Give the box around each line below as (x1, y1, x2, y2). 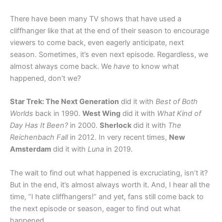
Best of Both (156, 97, 198, 107)
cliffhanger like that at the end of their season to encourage (10, 26, 209, 35)
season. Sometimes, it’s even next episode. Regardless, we (10, 50, 208, 59)
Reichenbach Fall (10, 133, 68, 142)
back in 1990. (33, 109, 82, 118)
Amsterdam (10, 145, 51, 154)
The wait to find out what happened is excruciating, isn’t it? (10, 168, 208, 177)
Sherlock (100, 121, 131, 130)
